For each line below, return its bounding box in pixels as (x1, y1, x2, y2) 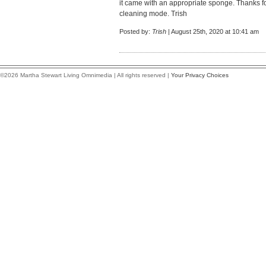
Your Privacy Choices (171, 72, 229, 78)
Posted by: (119, 28, 152, 35)
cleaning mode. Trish (119, 9, 187, 18)
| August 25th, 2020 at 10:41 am (166, 28, 259, 35)
